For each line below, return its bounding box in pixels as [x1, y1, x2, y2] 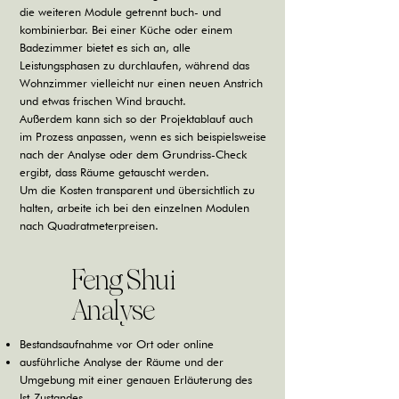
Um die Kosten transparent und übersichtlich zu [20, 183, 255, 197]
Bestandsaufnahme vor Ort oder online [20, 337, 224, 351]
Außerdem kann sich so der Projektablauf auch [20, 111, 253, 126]
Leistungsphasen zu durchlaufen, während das [20, 58, 249, 72]
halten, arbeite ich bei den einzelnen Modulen [20, 200, 249, 215]
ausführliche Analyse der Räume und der [20, 354, 224, 369]
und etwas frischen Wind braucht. [20, 94, 186, 108]
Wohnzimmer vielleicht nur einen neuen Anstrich [20, 76, 263, 90]
